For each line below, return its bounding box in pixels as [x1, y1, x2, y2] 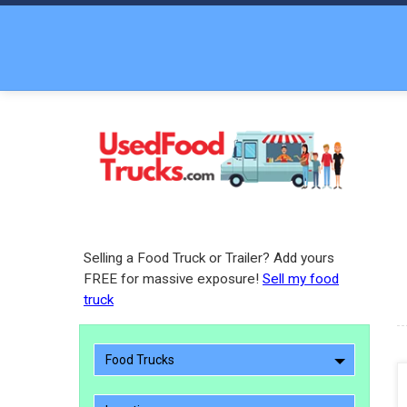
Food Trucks [105, 352, 174, 367]
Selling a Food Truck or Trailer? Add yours [84, 250, 334, 266]
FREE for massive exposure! [84, 271, 263, 287]
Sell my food [263, 271, 339, 287]
